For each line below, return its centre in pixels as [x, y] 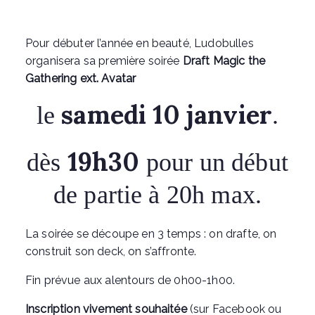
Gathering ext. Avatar [81, 78]
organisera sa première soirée [104, 61]
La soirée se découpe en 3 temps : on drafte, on [151, 234]
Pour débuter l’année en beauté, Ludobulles [140, 43]
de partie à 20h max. [157, 195]
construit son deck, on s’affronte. [111, 251]
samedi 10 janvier [167, 115]
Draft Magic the [224, 61]
